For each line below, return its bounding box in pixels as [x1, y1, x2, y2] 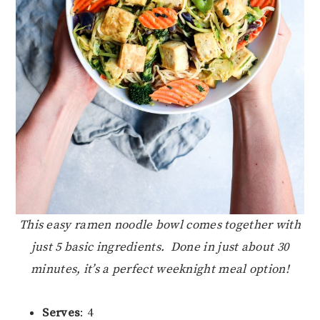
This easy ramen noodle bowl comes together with [19, 217, 301, 234]
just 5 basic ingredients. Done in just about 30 [31, 239, 289, 256]
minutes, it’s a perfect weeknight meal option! [31, 261, 289, 278]
